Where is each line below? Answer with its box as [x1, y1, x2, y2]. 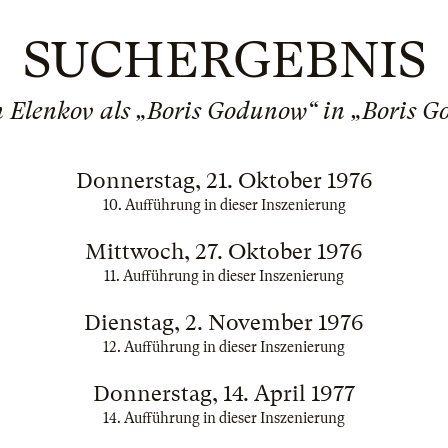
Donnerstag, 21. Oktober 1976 [75, 168, 373, 193]
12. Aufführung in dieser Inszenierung [103, 339, 345, 355]
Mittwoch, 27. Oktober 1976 [85, 239, 363, 264]
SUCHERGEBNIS [22, 31, 426, 89]
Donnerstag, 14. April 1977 [93, 381, 355, 406]
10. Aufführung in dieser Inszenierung [102, 197, 346, 213]
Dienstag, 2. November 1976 [84, 310, 364, 335]
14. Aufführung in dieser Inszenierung [103, 410, 345, 426]
